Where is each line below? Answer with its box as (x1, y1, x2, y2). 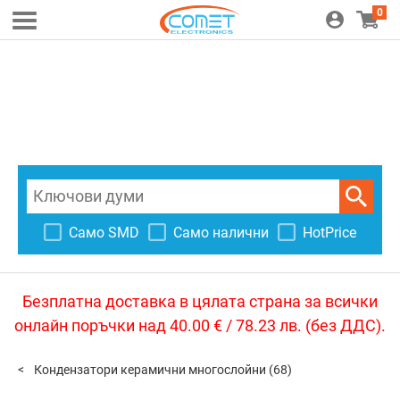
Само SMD (69, 223, 139, 241)
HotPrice (303, 223, 356, 241)
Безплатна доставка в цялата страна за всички (22, 292, 378, 311)
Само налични (173, 223, 269, 241)
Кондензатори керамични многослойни (34, 362, 267, 377)
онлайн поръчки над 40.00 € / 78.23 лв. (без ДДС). (14, 316, 386, 335)
